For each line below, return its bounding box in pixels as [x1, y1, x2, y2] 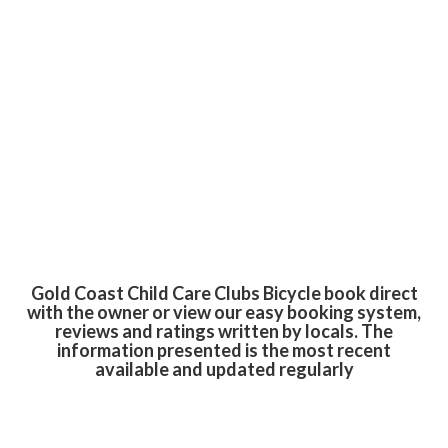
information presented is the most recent [57, 339, 391, 361]
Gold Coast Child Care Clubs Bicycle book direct [30, 282, 418, 304]
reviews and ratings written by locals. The [55, 320, 393, 342]
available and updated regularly [94, 358, 354, 380]
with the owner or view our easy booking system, [27, 301, 421, 323]
